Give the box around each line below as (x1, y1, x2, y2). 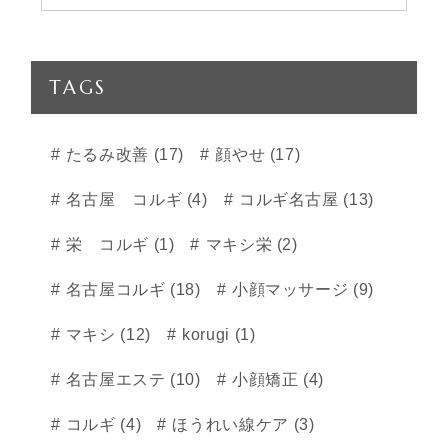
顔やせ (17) (210, 145, 301, 164)
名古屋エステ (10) (61, 370, 201, 389)
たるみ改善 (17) (61, 145, 185, 164)
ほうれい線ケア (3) (167, 415, 315, 434)
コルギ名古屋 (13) (234, 190, 374, 209)
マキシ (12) (61, 325, 151, 344)
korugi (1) (177, 325, 256, 344)
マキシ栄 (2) (201, 235, 298, 254)
